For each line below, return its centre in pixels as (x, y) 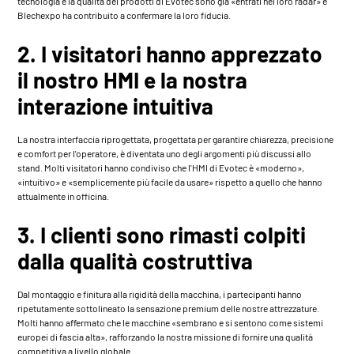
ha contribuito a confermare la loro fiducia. (146, 15)
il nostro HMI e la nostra (133, 79)
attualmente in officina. (64, 196)
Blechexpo (40, 15)
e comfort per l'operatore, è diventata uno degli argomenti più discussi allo (165, 153)
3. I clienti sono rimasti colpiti (162, 234)
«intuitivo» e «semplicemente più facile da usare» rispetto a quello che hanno (170, 181)
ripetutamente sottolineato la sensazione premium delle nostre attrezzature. (169, 308)
